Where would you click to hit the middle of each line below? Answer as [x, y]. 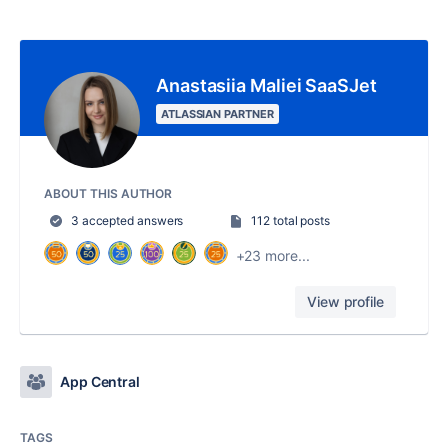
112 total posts [290, 221]
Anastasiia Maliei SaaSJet [266, 86]
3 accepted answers [126, 221]
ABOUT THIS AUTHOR [108, 194]
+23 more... [272, 255]
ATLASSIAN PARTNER [217, 114]
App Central [100, 382]
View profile [345, 302]
